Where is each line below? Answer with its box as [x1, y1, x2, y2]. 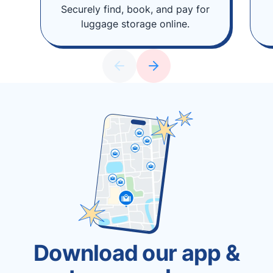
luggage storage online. [81, 18, 190, 30]
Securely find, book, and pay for [61, 3, 210, 15]
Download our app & [33, 239, 240, 266]
